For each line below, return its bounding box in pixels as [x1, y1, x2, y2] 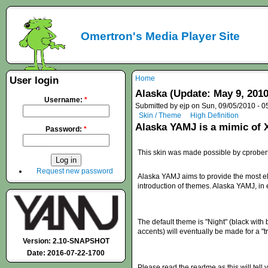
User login [10, 75, 59, 86]
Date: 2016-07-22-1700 [27, 248, 105, 257]
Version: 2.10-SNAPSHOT [22, 236, 109, 245]
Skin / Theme [139, 111, 181, 120]
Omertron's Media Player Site [81, 30, 240, 42]
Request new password [36, 167, 113, 175]
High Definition [190, 111, 239, 120]
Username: [44, 96, 84, 104]
